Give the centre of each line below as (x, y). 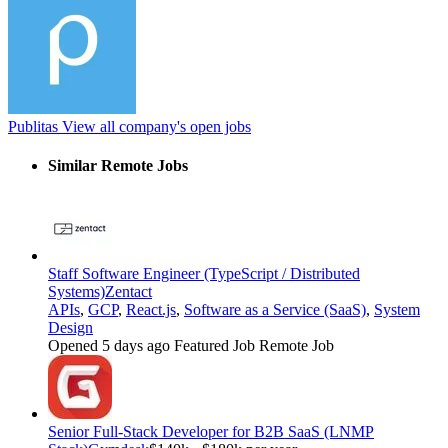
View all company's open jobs (154, 127)
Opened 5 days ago (111, 345)
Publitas (33, 127)
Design (70, 327)
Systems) (76, 291)
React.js (151, 309)
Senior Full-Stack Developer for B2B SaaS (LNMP (211, 431)
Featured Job (216, 345)
